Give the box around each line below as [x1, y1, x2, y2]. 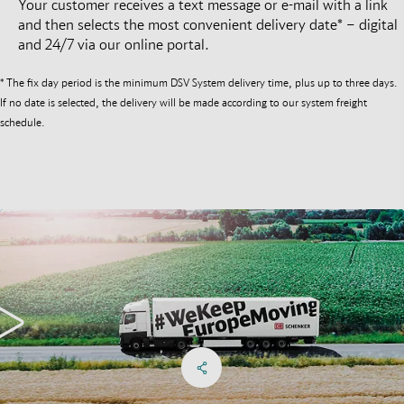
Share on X [234, 347, 303, 364]
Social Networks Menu [207, 358, 344, 375]
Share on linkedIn [257, 347, 368, 364]
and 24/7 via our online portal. [18, 35, 209, 54]
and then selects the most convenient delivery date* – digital [18, 15, 398, 34]
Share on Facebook [212, 347, 332, 364]
